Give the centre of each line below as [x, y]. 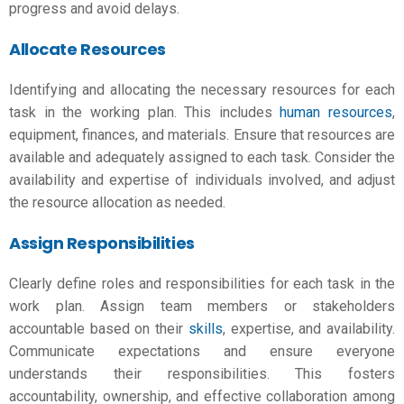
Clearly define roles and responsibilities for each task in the [202, 284]
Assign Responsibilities [102, 243]
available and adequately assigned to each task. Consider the [202, 157]
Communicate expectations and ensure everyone [202, 351]
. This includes [227, 112]
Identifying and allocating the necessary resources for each [202, 90]
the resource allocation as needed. [117, 202]
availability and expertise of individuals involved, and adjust [202, 180]
